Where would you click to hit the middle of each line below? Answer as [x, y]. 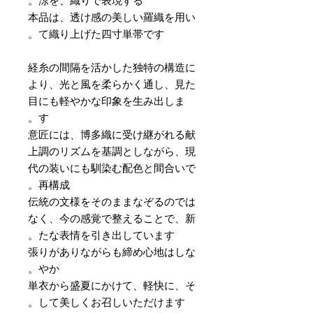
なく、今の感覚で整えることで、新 [112, 218]
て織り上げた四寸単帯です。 [101, 34]
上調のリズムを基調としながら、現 [112, 151]
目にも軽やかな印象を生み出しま [107, 101]
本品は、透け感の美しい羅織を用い [112, 17]
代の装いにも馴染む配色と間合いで [112, 168]
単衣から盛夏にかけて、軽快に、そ [112, 285]
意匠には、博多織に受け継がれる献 [112, 134]
